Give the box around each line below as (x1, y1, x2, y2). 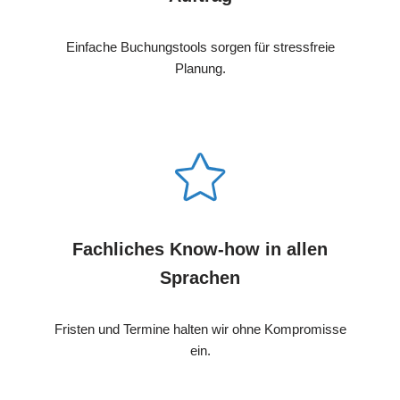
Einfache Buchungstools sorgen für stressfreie (65, 39, 335, 55)
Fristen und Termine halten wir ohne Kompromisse (54, 321, 346, 337)
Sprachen (160, 268, 240, 288)
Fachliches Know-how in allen (72, 239, 328, 260)
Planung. (174, 61, 226, 77)
